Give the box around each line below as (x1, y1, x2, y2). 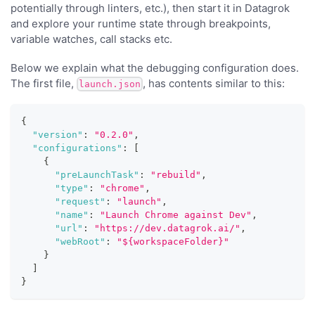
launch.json (79, 78, 141, 89)
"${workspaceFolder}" (117, 236, 229, 247)
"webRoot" (55, 236, 105, 247)
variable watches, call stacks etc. (11, 32, 172, 46)
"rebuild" (150, 169, 201, 181)
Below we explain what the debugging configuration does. (11, 60, 299, 75)
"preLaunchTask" (55, 169, 139, 181)
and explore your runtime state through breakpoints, (11, 16, 271, 30)
